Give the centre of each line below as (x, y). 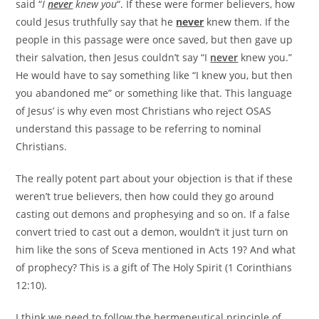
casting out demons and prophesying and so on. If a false (153, 214)
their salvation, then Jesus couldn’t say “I (113, 57)
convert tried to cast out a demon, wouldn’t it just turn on (152, 231)
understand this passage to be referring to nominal (139, 128)
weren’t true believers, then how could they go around (145, 196)
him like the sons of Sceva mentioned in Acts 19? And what (156, 249)
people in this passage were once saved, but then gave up (155, 39)
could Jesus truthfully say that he (96, 21)
